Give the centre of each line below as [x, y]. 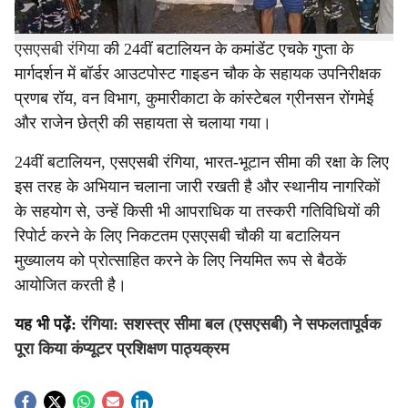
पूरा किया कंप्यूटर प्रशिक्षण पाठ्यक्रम [122, 349]
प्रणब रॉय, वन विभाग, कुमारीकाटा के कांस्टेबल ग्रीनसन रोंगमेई [194, 98]
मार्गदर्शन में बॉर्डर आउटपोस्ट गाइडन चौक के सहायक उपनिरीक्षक [198, 74]
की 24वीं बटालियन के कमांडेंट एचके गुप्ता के [226, 49]
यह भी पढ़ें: [48, 324]
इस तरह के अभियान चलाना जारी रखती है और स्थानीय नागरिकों [197, 187]
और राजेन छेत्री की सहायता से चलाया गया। [143, 123]
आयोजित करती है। [71, 285]
